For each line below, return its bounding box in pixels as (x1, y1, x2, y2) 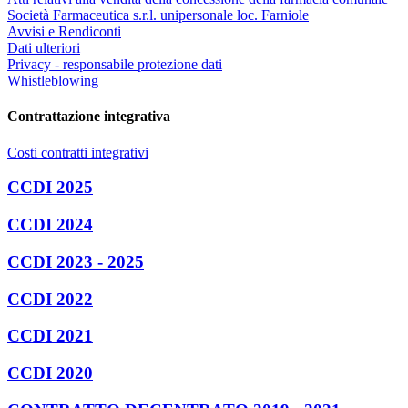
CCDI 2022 (7, 289, 93, 309)
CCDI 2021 (7, 326, 93, 346)
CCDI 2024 (7, 215, 93, 235)
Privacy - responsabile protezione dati (7, 56, 222, 73)
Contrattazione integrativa (7, 108, 170, 125)
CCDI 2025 (7, 178, 93, 198)
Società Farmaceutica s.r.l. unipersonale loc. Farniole (7, 7, 309, 24)
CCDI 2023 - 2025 (7, 251, 144, 271)
